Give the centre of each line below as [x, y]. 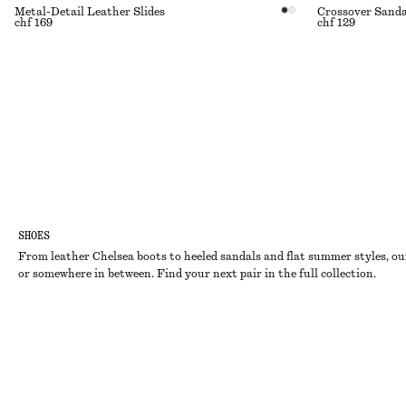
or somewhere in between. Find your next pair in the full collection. [197, 274]
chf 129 [336, 23]
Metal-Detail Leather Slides [90, 12]
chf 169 [34, 23]
